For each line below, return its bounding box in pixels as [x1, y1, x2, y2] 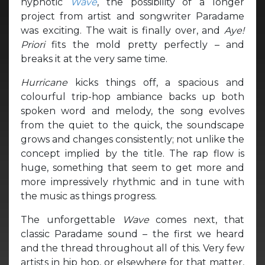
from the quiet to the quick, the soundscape [21, 119, 244, 131]
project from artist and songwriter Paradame [21, 10, 244, 22]
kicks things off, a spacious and [75, 76, 245, 88]
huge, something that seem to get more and [21, 161, 244, 173]
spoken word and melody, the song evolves [21, 105, 244, 117]
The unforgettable [21, 214, 122, 225]
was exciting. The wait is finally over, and [21, 24, 224, 36]
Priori [21, 38, 52, 50]
